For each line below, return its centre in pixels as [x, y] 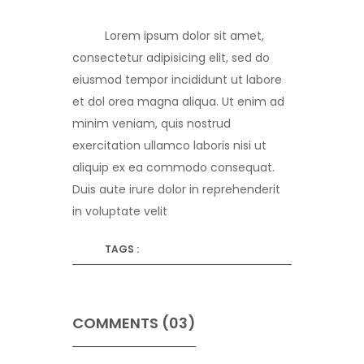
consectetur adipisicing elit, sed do [171, 58]
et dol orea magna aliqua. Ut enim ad [178, 102]
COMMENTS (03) [134, 323]
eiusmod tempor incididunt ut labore [177, 80]
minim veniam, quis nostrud [152, 124]
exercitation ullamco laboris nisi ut [169, 146]
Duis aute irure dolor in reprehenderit [176, 190]
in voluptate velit [120, 212]
